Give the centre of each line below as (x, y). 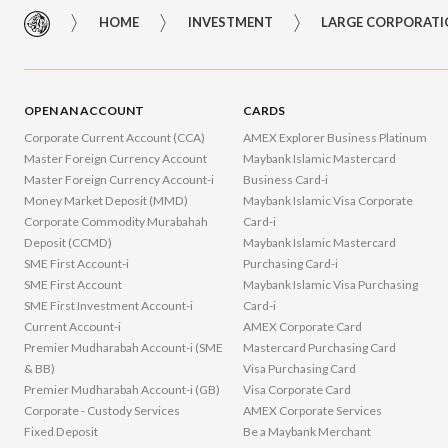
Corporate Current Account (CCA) (115, 138)
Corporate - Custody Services (102, 411)
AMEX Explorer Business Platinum (335, 138)
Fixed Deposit (61, 432)
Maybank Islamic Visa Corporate (328, 201)
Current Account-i (73, 327)
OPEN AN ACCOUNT (84, 111)
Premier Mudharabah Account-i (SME (124, 348)
